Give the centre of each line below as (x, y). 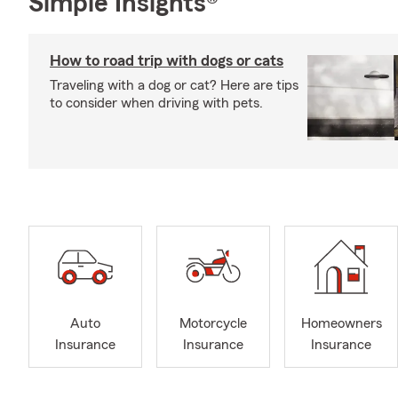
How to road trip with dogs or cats (167, 60)
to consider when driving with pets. (156, 103)
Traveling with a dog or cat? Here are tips (174, 85)
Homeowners (341, 324)
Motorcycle (213, 324)
